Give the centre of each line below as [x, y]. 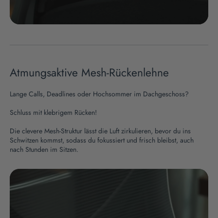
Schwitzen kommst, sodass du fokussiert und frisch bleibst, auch [102, 140]
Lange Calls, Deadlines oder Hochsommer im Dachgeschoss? [99, 94]
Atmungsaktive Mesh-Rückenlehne [89, 72]
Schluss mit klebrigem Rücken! [54, 112]
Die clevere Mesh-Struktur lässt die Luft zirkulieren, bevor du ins [100, 131]
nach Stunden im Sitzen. [44, 149]
